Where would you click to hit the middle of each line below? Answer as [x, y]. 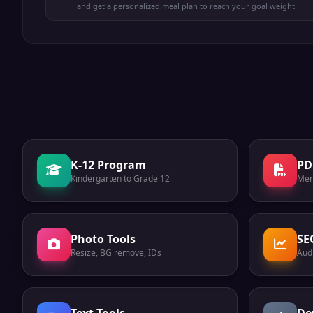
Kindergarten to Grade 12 [120, 179]
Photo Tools [103, 239]
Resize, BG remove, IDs [116, 253]
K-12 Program [108, 165]
